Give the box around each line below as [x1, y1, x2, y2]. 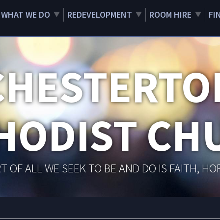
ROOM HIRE [149, 9, 192, 20]
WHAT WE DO [1, 9, 50, 20]
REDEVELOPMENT [67, 9, 132, 20]
